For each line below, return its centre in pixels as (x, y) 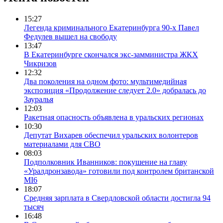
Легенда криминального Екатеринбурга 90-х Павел (111, 27)
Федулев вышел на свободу (70, 36)
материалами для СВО (62, 144)
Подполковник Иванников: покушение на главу (106, 162)
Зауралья (39, 99)
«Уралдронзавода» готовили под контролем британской (119, 171)
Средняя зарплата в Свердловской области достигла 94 (117, 198)
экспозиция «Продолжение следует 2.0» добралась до (115, 90)
